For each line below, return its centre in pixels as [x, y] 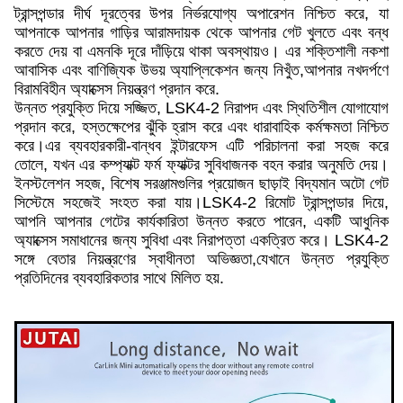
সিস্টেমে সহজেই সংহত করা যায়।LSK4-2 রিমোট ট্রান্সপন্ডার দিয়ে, [201, 202]
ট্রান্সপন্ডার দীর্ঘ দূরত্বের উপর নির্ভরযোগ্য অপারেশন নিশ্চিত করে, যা [201, 13]
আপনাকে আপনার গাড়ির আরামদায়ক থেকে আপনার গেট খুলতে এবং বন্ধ [201, 32]
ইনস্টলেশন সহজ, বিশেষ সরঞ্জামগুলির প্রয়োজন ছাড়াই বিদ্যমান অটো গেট [201, 184]
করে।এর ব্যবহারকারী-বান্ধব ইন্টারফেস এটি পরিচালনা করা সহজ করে [201, 146]
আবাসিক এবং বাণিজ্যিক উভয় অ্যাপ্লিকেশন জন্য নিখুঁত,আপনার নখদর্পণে [201, 70]
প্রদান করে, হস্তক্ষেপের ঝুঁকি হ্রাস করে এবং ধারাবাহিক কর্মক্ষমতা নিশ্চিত [201, 127]
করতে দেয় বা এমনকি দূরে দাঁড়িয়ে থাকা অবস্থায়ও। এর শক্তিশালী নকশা [201, 51]
